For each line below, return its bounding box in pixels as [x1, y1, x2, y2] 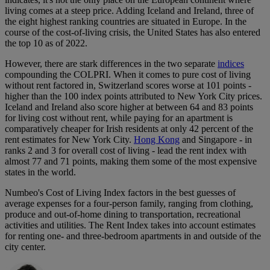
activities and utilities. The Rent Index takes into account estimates [5, 220, 256, 231]
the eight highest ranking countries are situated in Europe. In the [5, 16, 246, 27]
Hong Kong [134, 134, 180, 145]
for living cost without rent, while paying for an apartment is [5, 113, 233, 124]
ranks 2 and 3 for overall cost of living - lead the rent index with [5, 145, 246, 156]
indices [218, 58, 244, 69]
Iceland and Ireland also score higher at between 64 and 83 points [5, 102, 253, 113]
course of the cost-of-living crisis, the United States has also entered [5, 27, 260, 38]
